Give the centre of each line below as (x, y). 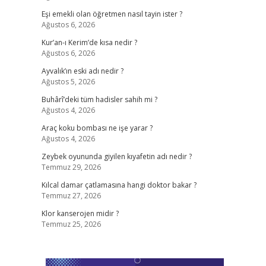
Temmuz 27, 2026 (71, 196)
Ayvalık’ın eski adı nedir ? (82, 71)
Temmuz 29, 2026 (71, 167)
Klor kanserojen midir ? (80, 213)
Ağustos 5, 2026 (68, 82)
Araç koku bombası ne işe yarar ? (97, 128)
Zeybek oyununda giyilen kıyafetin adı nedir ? (116, 156)
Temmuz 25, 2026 (71, 224)
